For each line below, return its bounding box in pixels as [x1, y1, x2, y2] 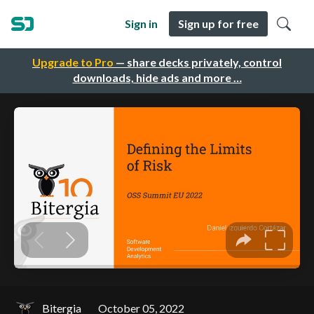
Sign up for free [178, 17, 259, 30]
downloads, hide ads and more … [72, 71, 242, 85]
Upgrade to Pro [32, 55, 114, 69]
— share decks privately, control [114, 55, 282, 69]
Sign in [125, 17, 158, 30]
